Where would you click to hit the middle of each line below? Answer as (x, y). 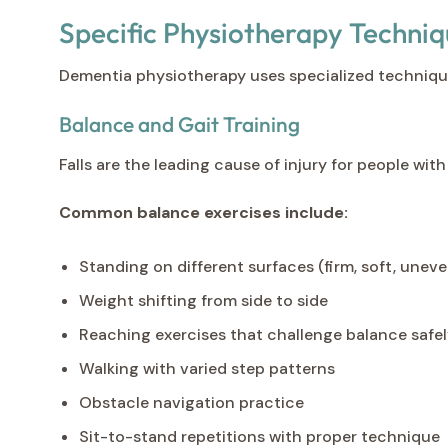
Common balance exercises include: (203, 212)
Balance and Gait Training (179, 123)
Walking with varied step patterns (207, 368)
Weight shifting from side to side (203, 300)
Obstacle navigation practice (191, 402)
